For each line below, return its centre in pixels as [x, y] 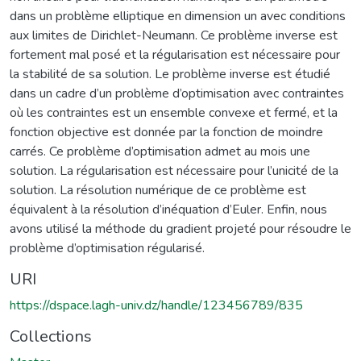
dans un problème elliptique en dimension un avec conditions [178, 16]
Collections [51, 336]
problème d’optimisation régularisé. [107, 248]
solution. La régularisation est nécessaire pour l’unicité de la [174, 170]
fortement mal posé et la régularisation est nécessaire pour [175, 54]
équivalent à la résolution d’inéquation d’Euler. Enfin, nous [168, 209]
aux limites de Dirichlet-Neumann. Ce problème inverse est [174, 35]
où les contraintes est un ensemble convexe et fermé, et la [174, 112]
